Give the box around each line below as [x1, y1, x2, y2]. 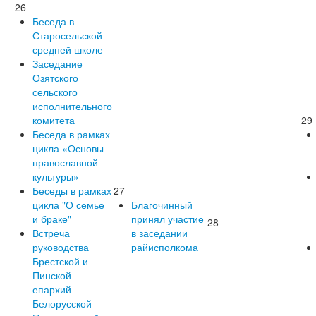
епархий [32, 281, 71, 296]
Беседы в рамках [32, 183, 111, 197]
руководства [32, 239, 89, 254]
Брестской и [32, 253, 88, 268]
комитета [32, 112, 75, 127]
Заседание [32, 56, 83, 71]
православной [32, 154, 98, 169]
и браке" [32, 211, 71, 226]
